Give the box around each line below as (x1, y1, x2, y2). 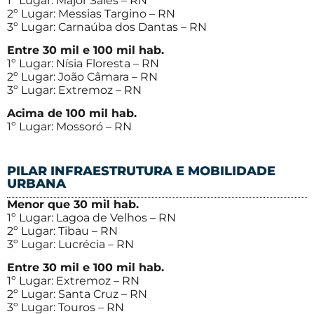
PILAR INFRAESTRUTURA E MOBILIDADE (7, 163, 275, 179)
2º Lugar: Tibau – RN (7, 224, 118, 238)
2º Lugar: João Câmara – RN (7, 70, 158, 84)
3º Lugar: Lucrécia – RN (7, 237, 134, 251)
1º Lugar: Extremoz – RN (7, 274, 139, 288)
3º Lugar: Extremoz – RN (7, 83, 142, 97)
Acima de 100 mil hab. (7, 107, 137, 121)
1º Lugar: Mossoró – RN (7, 120, 132, 134)
